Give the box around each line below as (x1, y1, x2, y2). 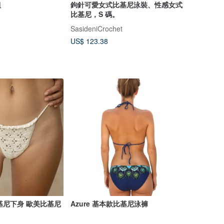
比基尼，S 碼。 (70, 8, 119, 19)
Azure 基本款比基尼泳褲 (70, 198, 148, 209)
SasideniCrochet (70, 23, 122, 33)
